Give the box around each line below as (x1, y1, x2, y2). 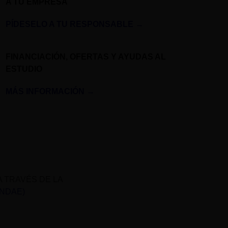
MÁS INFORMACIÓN (6, 87, 84, 96)
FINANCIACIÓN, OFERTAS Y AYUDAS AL (6, 52, 166, 62)
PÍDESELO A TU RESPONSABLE (6, 20, 133, 29)
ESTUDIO (6, 65, 42, 74)
